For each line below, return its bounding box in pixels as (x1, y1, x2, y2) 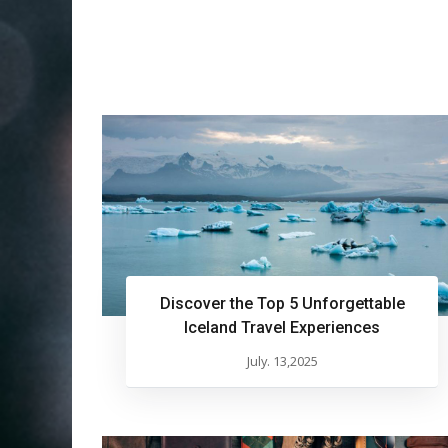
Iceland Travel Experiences (184, 318, 380, 338)
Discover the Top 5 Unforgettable (159, 294, 405, 314)
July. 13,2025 (246, 352, 318, 371)
